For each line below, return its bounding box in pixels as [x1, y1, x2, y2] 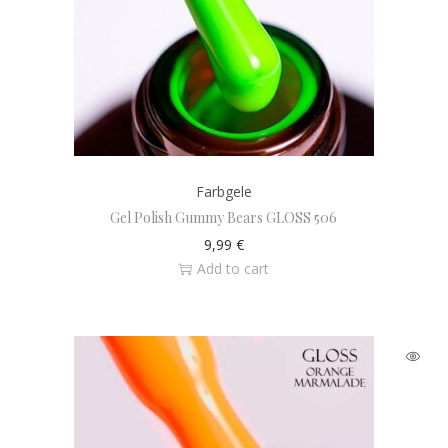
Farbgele [195, 182, 252, 201]
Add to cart [197, 259, 270, 278]
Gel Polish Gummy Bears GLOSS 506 [110, 208, 338, 227]
